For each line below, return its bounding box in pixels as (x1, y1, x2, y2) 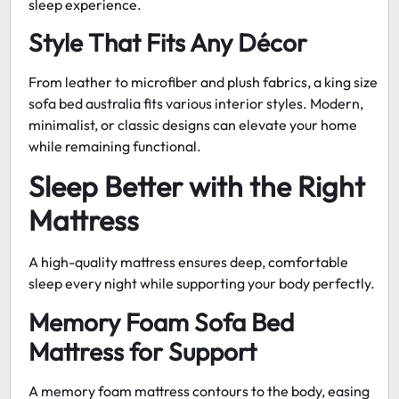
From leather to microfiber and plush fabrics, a (28, 72, 325, 91)
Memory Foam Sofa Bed (28, 305, 295, 338)
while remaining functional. (28, 136, 202, 155)
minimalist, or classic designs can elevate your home (28, 115, 358, 134)
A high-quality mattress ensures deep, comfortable (28, 253, 349, 272)
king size (324, 72, 379, 91)
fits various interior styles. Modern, (141, 94, 364, 112)
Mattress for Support (28, 335, 257, 367)
